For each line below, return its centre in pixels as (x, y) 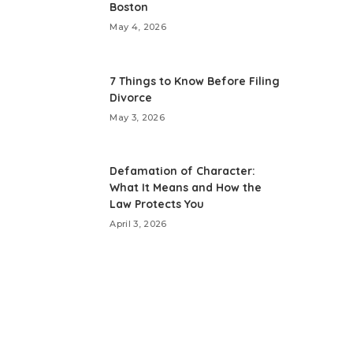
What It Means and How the (186, 188)
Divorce (131, 97)
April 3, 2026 (138, 224)
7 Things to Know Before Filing (195, 81)
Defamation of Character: (183, 171)
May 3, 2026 (137, 117)
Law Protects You (157, 204)
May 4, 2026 (138, 27)
